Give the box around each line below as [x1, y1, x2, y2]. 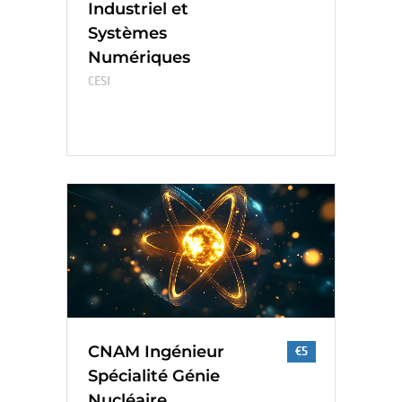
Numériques [88, 47, 190, 67]
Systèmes [88, 22, 167, 43]
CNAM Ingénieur [88, 341, 224, 362]
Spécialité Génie [88, 365, 220, 386]
